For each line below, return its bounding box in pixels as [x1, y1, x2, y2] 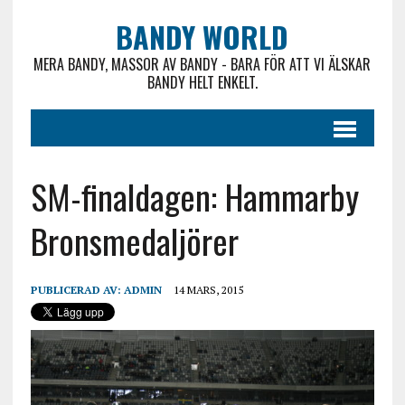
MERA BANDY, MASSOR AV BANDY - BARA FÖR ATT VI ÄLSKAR [33, 53, 372, 75]
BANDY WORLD [116, 15, 289, 58]
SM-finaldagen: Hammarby [30, 171, 359, 221]
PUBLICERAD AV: [30, 283, 124, 297]
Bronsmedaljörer [30, 215, 239, 266]
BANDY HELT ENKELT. [146, 71, 258, 93]
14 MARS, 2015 [173, 283, 243, 297]
